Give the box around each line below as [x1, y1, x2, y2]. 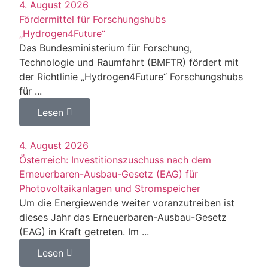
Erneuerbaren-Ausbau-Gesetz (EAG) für [19, 168, 199, 181]
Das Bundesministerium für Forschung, [19, 42, 193, 54]
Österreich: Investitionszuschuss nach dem [19, 154, 212, 166]
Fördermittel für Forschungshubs [19, 13, 166, 26]
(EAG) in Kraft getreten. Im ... [19, 226, 150, 238]
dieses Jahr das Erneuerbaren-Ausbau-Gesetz [19, 211, 227, 224]
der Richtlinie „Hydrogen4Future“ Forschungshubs [19, 71, 243, 83]
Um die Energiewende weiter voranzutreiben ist [19, 197, 235, 209]
